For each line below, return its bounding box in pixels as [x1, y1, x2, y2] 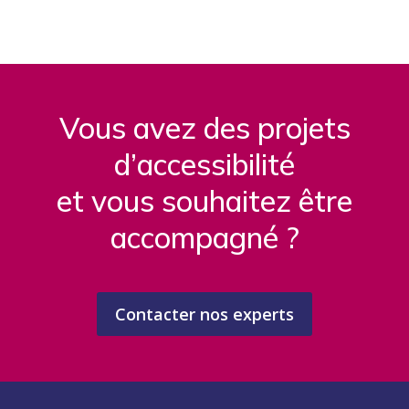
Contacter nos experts [115, 302, 294, 325]
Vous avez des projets [58, 109, 351, 146]
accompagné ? [110, 218, 299, 256]
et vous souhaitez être [57, 182, 352, 219]
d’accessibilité [114, 145, 295, 183]
